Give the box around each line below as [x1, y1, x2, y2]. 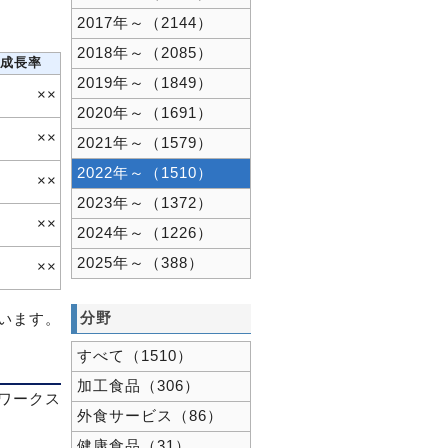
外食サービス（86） [77, 408, 223, 424]
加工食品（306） [77, 378, 200, 394]
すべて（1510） [77, 348, 193, 364]
